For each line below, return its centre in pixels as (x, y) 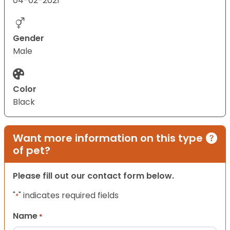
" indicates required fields (69, 196)
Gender (28, 39)
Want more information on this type (108, 138)
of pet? (32, 151)
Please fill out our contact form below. (93, 176)
